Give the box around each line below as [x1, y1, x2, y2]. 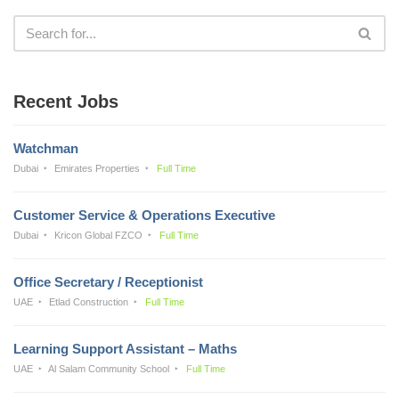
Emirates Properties [54, 162, 141, 174]
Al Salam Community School [48, 362, 170, 374]
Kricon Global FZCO [54, 229, 143, 240]
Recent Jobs [13, 91, 118, 111]
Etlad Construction [49, 296, 129, 307]
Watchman [13, 140, 78, 156]
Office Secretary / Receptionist [13, 273, 203, 289]
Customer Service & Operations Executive [13, 207, 275, 223]
